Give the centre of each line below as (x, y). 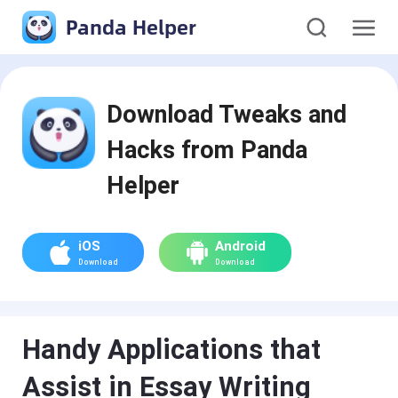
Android (240, 246)
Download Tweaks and (227, 114)
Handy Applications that (172, 350)
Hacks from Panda (207, 150)
